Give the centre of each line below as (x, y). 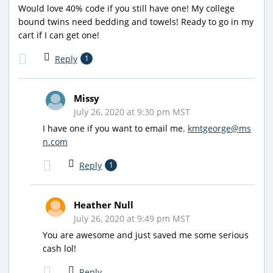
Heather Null (104, 204)
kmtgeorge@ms (219, 128)
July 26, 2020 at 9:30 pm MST (132, 112)
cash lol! (59, 248)
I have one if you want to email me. (115, 128)
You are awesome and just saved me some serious (146, 235)
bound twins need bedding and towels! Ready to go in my (136, 21)
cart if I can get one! (59, 35)
